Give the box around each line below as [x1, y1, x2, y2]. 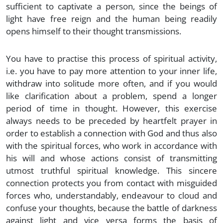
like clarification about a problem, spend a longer [6, 90, 217, 102]
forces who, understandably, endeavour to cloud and [6, 189, 217, 201]
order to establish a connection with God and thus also [6, 127, 217, 139]
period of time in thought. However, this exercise [6, 102, 217, 114]
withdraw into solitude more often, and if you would [6, 77, 217, 89]
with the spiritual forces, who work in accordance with [6, 139, 217, 151]
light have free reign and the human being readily [6, 12, 217, 24]
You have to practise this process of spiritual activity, [6, 52, 217, 64]
